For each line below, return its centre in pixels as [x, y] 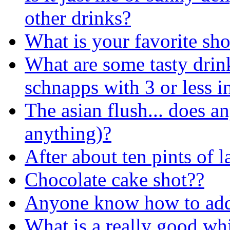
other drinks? [78, 17]
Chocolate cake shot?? [114, 179]
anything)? [68, 133]
